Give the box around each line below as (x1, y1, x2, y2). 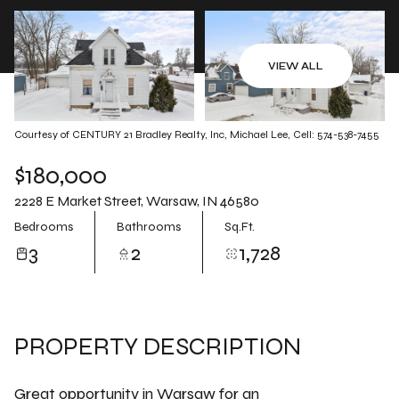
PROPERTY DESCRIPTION (14, 331, 301, 362)
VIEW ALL (268, 60, 323, 72)
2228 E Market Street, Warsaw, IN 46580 (14, 192, 259, 209)
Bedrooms (14, 218, 73, 234)
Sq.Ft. (224, 218, 255, 234)
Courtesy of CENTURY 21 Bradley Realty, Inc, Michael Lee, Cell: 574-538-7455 (14, 128, 379, 141)
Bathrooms (117, 218, 181, 234)
